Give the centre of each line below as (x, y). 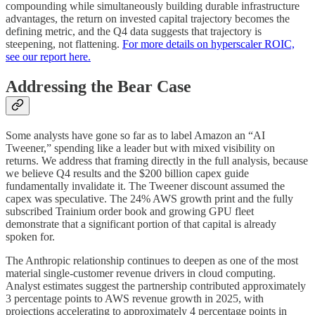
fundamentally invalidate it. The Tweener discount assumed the (145, 186)
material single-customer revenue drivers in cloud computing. (141, 274)
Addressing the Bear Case (98, 87)
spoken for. (30, 237)
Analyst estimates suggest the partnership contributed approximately (156, 286)
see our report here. (48, 57)
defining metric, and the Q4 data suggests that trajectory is (134, 32)
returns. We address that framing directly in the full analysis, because (157, 161)
